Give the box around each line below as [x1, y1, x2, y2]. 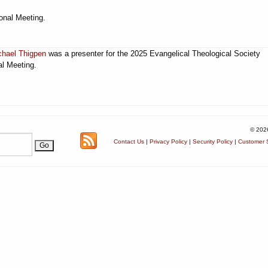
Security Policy [193, 138, 233, 145]
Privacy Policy [150, 138, 187, 145]
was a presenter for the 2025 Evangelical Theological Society [46, 49, 260, 58]
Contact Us [114, 138, 144, 145]
